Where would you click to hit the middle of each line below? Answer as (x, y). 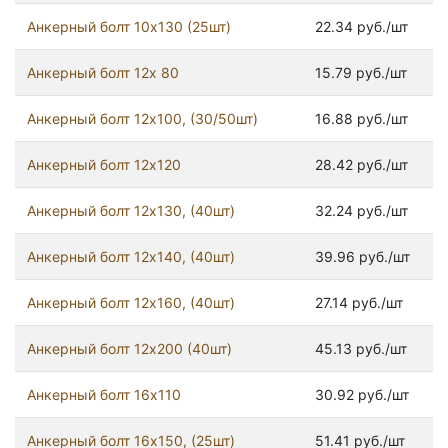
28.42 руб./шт (361, 165)
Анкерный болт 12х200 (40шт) (129, 349)
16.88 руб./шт (361, 119)
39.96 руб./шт (362, 257)
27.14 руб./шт (359, 303)
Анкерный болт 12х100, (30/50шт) (142, 119)
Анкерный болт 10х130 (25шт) (129, 27)
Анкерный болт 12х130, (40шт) (131, 211)
